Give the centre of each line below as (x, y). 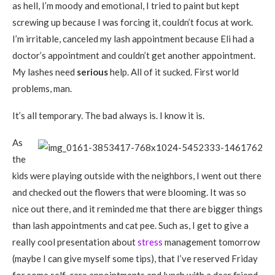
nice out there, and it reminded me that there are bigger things (137, 209)
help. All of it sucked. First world (173, 72)
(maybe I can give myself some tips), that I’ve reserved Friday (135, 258)
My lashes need (45, 72)
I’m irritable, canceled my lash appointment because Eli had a (133, 39)
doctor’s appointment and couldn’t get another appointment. (134, 55)
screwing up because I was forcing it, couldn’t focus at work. (133, 22)
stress (150, 242)
